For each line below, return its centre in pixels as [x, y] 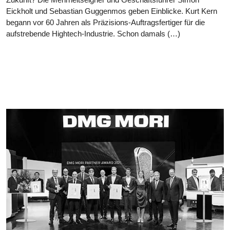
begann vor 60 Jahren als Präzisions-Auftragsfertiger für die [106, 22]
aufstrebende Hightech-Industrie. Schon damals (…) [93, 33]
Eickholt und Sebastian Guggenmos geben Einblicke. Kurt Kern [112, 11]
